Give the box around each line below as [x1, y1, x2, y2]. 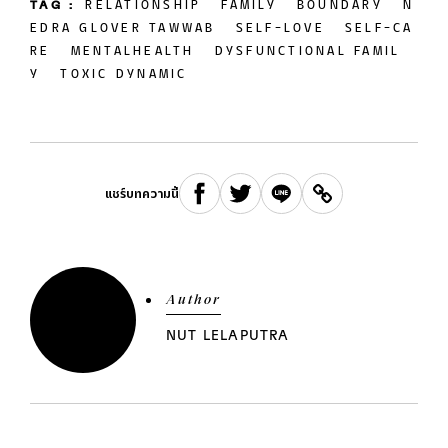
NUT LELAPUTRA [166, 329, 290, 343]
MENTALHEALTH [70, 47, 195, 57]
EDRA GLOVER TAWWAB [30, 24, 216, 34]
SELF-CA [344, 24, 414, 34]
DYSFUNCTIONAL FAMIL [214, 47, 401, 57]
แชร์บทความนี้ [105, 190, 179, 200]
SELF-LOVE [235, 24, 325, 34]
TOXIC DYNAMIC [60, 70, 188, 80]
